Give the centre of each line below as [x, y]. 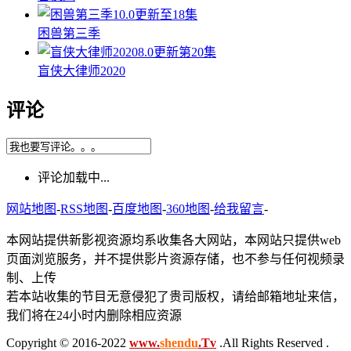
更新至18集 [166, 15]
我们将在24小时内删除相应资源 [94, 316]
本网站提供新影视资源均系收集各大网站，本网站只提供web [174, 241]
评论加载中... [74, 178]
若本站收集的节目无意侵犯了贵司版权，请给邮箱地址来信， [175, 297]
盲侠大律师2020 [81, 71]
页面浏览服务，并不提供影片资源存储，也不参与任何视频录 [175, 259]
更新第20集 [185, 52]
